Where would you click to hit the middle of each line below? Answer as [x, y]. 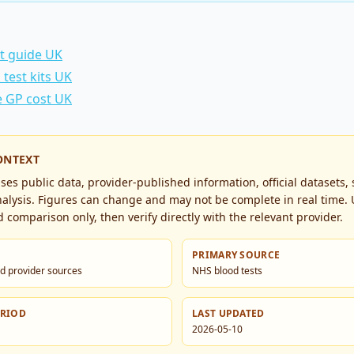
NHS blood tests [227, 271]
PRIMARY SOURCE [236, 255]
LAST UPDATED [228, 313]
